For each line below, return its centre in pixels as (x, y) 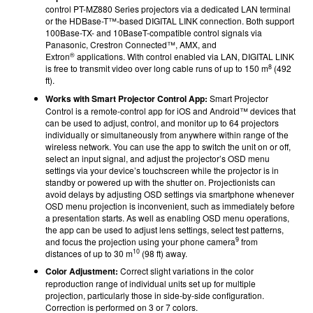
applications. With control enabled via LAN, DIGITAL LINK (185, 56)
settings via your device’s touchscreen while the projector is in (162, 170)
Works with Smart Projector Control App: (126, 98)
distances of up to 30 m (89, 253)
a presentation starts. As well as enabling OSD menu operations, (167, 217)
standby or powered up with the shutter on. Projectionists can (160, 182)
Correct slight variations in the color (186, 271)
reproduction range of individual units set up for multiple (151, 283)
